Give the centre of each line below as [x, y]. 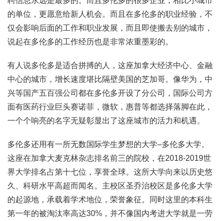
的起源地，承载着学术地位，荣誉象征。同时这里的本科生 [110, 200]
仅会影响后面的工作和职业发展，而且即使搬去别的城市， [110, 28]
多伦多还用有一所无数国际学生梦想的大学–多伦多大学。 [108, 145]
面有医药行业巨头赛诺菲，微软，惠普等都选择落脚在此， [110, 107]
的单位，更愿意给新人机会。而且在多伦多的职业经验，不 [110, 14]
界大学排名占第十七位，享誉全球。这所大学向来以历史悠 [110, 172]
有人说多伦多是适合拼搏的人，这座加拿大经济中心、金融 [110, 66]
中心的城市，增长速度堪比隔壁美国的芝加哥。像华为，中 [110, 79]
